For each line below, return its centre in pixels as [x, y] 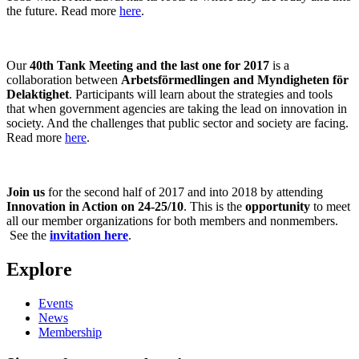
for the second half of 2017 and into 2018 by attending [184, 192]
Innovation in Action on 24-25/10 [95, 206]
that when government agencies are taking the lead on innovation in [177, 109]
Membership [70, 332]
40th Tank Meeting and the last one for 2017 [149, 65]
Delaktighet [38, 94]
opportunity [278, 206]
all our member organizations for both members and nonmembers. [172, 221]
